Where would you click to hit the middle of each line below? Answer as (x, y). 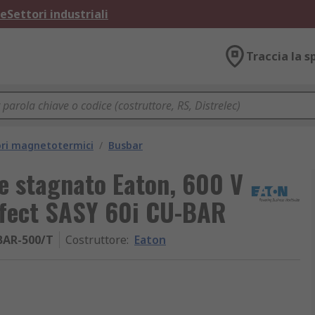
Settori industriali (58, 14)
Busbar (126, 145)
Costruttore (96, 240)
